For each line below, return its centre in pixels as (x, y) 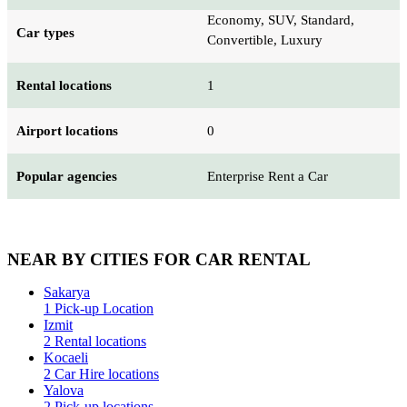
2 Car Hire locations (101, 374)
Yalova (64, 391)
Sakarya (67, 293)
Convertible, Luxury (265, 40)
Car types (45, 32)
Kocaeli (66, 358)
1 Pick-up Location (99, 309)
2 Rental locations (95, 342)
